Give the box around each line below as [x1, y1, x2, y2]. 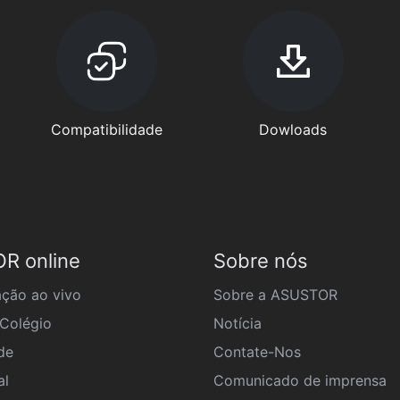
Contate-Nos [213, 343, 301, 361]
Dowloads [259, 121, 328, 138]
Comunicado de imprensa [213, 371, 387, 389]
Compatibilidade [51, 121, 163, 138]
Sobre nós [213, 249, 308, 272]
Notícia [213, 314, 262, 332]
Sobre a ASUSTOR [213, 286, 337, 304]
